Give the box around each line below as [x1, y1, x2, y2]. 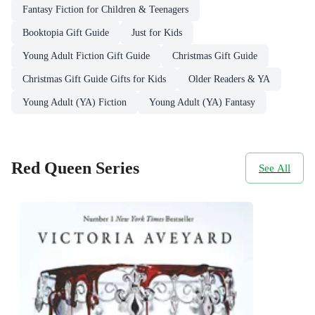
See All [259, 162, 290, 174]
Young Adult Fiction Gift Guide [22, 50, 150, 61]
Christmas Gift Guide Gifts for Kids [22, 73, 166, 84]
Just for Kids [131, 27, 182, 38]
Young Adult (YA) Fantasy [149, 96, 255, 108]
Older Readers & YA [188, 73, 270, 84]
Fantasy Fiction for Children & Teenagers [22, 4, 188, 15]
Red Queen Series [11, 159, 139, 177]
